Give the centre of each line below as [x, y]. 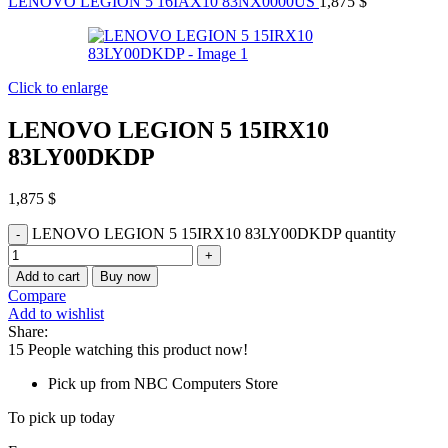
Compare [37, 296]
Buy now [125, 277]
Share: [28, 332]
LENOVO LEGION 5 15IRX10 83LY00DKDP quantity [214, 234]
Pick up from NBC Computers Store [163, 384]
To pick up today [61, 418]
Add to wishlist [56, 314]
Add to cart [48, 277]
